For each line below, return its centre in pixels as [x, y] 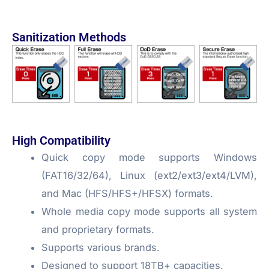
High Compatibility [61, 140]
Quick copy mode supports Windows [149, 157]
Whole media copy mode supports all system [149, 211]
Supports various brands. [101, 247]
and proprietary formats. [98, 229]
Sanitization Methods [69, 37]
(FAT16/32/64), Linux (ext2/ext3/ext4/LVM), [149, 175]
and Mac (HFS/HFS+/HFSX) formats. [128, 193]
